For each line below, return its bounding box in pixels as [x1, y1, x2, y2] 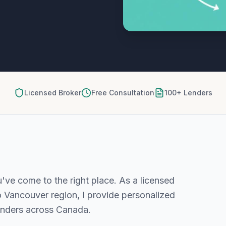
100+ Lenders [164, 88, 212, 97]
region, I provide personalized [48, 190, 175, 200]
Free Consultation [91, 88, 154, 97]
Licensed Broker [24, 88, 81, 97]
